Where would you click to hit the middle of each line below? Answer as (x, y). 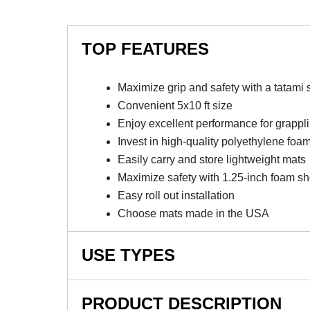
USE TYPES (128, 255)
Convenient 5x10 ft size (175, 106)
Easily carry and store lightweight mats (211, 160)
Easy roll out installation (176, 196)
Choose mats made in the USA (193, 214)
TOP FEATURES (145, 49)
